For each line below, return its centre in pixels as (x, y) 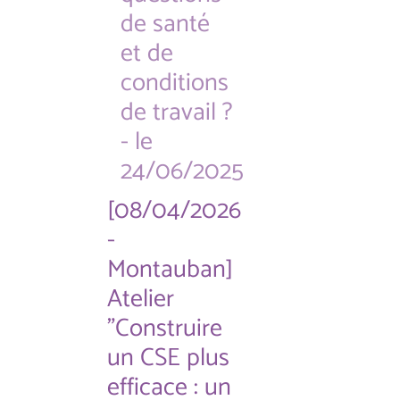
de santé (165, 24)
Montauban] (170, 270)
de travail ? (177, 112)
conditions (175, 83)
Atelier (141, 299)
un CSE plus (168, 358)
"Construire (165, 329)
